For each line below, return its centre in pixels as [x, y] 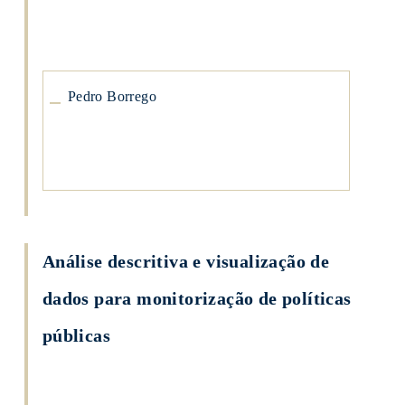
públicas [76, 335]
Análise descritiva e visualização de [186, 261]
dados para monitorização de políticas [197, 298]
